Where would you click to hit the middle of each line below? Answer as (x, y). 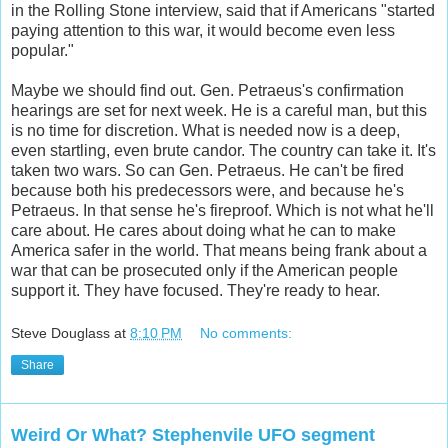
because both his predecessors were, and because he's (207, 190)
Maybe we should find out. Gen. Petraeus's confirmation (207, 90)
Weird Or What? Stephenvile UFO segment (193, 435)
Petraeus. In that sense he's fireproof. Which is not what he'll (222, 210)
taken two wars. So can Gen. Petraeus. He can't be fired (207, 170)
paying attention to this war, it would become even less (203, 30)
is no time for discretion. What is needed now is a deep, (205, 130)
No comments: (246, 333)
